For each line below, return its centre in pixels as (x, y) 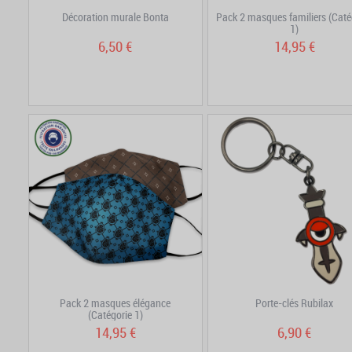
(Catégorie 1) (115, 314)
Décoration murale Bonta (115, 16)
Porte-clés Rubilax (295, 302)
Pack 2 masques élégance (115, 302)
